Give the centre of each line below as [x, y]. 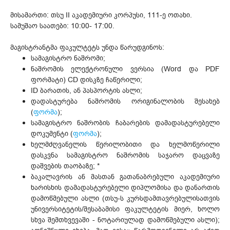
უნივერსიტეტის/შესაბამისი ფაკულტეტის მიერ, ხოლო [125, 209]
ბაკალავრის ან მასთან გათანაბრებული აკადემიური [125, 177]
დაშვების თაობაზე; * [65, 166]
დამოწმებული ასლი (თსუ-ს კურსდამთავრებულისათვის [125, 198]
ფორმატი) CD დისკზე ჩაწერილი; [87, 80]
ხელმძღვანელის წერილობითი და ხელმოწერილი [125, 144]
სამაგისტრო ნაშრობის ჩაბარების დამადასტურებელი [125, 123]
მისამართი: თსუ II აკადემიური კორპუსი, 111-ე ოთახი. [101, 15]
